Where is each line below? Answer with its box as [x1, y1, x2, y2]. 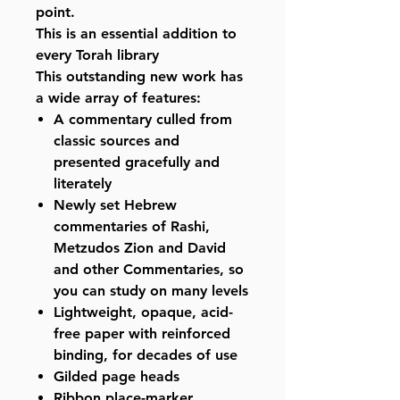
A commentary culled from [54, 111, 232, 129]
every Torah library [36, 46, 159, 64]
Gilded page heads [54, 368, 179, 386]
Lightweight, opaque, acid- [54, 304, 233, 321]
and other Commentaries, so [54, 261, 244, 279]
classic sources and [54, 132, 179, 150]
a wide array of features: [36, 89, 201, 107]
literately [54, 175, 112, 193]
